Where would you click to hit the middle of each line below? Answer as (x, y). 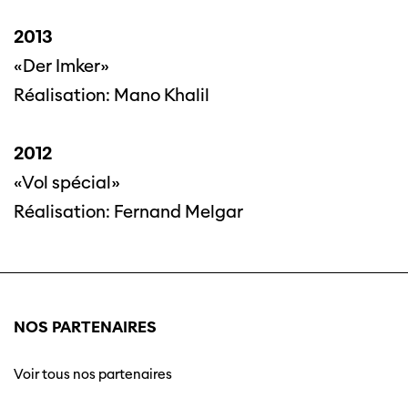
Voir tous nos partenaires (93, 375)
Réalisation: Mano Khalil (112, 96)
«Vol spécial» (67, 183)
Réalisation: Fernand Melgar (128, 212)
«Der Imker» (61, 66)
